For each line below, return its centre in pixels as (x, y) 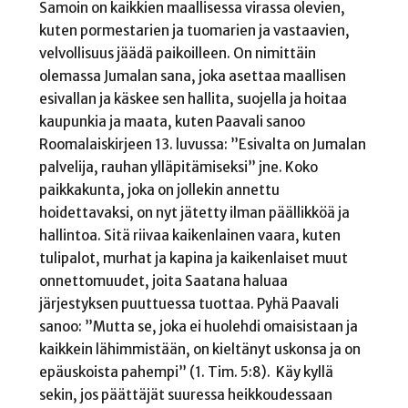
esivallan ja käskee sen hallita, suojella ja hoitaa (193, 98)
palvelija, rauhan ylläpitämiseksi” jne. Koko (178, 167)
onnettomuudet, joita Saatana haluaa (163, 280)
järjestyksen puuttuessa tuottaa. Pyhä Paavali (189, 303)
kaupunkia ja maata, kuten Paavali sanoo (172, 121)
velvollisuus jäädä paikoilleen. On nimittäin (177, 53)
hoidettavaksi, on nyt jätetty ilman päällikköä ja (194, 212)
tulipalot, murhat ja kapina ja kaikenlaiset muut (193, 258)
